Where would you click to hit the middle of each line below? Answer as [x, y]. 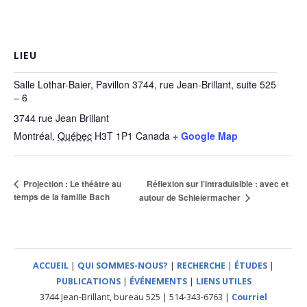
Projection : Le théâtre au [71, 183]
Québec [75, 136]
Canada [153, 136]
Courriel [249, 297]
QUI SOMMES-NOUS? [123, 266]
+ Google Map [205, 136]
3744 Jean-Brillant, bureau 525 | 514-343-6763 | [136, 297]
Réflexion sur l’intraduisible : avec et [217, 183]
